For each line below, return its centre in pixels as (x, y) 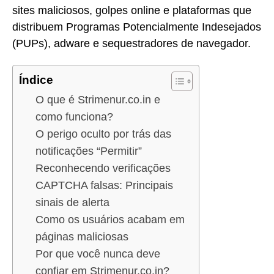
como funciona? (74, 117)
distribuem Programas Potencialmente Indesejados (137, 27)
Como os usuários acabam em (110, 220)
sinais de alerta (72, 203)
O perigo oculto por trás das (103, 134)
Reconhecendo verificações (103, 168)
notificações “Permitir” (89, 151)
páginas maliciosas (82, 237)
